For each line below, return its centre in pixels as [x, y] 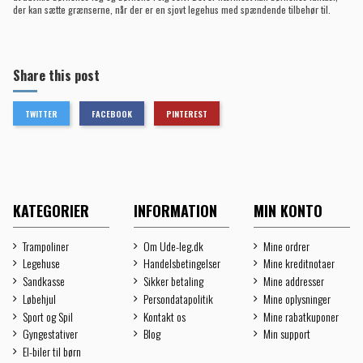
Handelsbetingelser [181, 263]
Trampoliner [46, 246]
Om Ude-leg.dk [173, 246]
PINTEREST [187, 113]
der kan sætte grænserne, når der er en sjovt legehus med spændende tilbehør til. [172, 10]
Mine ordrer [287, 246]
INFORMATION [175, 211]
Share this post [56, 75]
